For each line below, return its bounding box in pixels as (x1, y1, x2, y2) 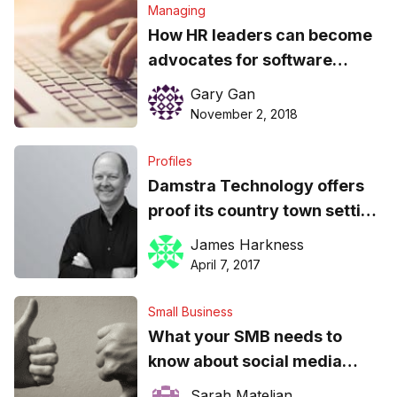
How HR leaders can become (147, 26, 372, 45)
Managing (147, 3, 206, 19)
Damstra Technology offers (147, 176, 364, 196)
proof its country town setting (147, 201, 381, 221)
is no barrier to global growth (147, 226, 375, 245)
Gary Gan (190, 85, 255, 104)
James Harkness (190, 236, 304, 254)
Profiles (147, 153, 192, 169)
